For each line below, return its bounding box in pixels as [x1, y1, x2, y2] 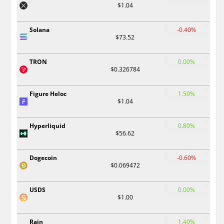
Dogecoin [29, 153, 57, 162]
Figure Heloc [29, 89, 66, 98]
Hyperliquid [29, 121, 65, 130]
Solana [29, 25, 49, 34]
